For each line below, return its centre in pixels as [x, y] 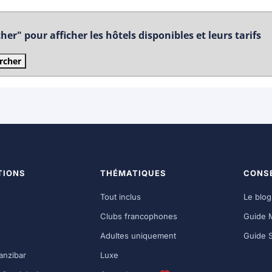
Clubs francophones [139, 216]
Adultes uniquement [138, 235]
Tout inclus [121, 196]
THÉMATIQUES [134, 173]
